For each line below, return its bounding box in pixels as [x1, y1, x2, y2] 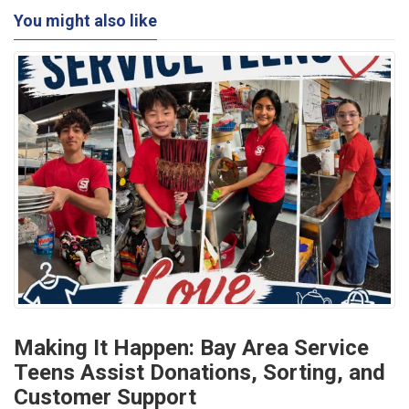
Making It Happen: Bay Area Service [14, 334, 369, 361]
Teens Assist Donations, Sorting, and [14, 359, 385, 385]
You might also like [14, 11, 157, 30]
